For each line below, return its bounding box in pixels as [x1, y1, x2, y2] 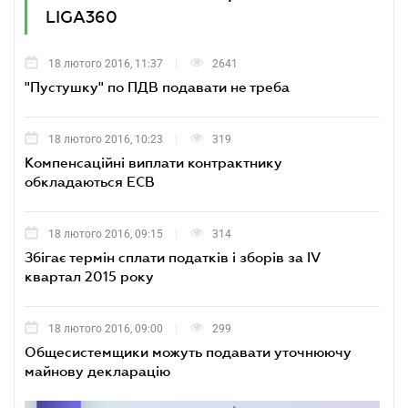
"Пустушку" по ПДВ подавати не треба [25, 78, 290, 95]
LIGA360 [46, 8, 117, 26]
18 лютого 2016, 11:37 [48, 57, 163, 70]
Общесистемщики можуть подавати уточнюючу [25, 343, 352, 360]
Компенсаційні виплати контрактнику [25, 154, 282, 170]
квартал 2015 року [25, 268, 154, 284]
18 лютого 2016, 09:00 [48, 322, 163, 335]
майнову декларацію [25, 362, 170, 379]
